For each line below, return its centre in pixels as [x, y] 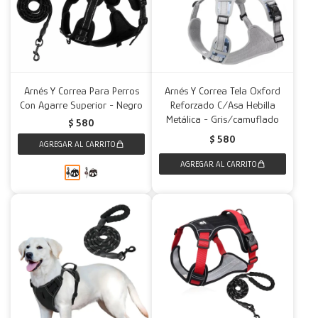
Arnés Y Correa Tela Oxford [223, 91]
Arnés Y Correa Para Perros [81, 91]
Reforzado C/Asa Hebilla [223, 105]
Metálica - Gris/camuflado [223, 119]
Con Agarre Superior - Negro [81, 105]
